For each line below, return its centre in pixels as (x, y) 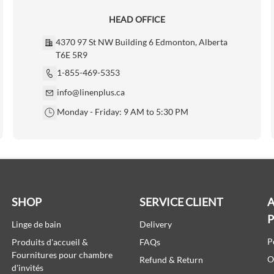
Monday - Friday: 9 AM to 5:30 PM (123, 112)
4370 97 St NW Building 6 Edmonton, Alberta (142, 42)
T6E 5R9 (72, 55)
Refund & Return (171, 260)
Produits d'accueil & (50, 242)
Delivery (155, 224)
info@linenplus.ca (91, 92)
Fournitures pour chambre (62, 255)
